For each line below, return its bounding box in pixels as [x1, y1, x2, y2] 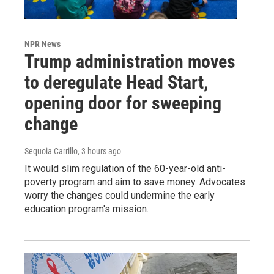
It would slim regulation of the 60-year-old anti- [24, 162, 226, 174]
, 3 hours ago [78, 146, 121, 156]
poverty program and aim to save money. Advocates [24, 176, 245, 188]
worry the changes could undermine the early [24, 189, 215, 201]
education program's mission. [24, 202, 149, 215]
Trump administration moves [24, 50, 235, 72]
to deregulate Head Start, [24, 71, 208, 93]
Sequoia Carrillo [24, 146, 78, 156]
